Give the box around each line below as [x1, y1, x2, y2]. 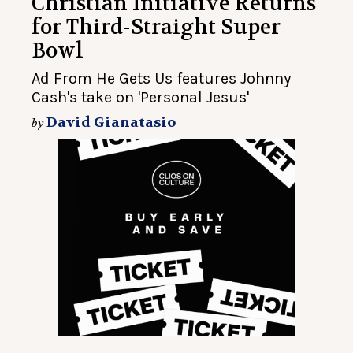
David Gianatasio [46, 113, 176, 132]
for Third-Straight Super [32, 14, 281, 41]
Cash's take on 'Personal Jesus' [32, 88, 249, 107]
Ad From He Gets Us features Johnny [32, 69, 291, 88]
